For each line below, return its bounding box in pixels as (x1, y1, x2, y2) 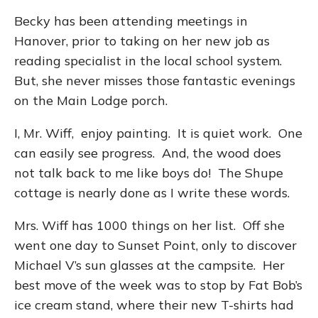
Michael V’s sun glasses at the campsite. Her (14, 257, 285, 273)
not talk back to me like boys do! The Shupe (14, 165, 283, 181)
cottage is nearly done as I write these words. (14, 185, 290, 201)
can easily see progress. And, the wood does (14, 145, 281, 161)
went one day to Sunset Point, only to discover (14, 237, 297, 253)
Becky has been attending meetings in (14, 13, 248, 29)
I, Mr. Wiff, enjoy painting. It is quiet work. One (14, 125, 302, 141)
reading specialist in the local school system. (14, 53, 285, 69)
